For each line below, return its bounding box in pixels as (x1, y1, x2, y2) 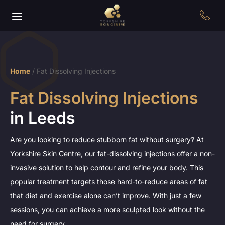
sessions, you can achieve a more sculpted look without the (10, 205, 205, 214)
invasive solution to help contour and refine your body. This (10, 163, 203, 172)
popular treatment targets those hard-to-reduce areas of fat (10, 177, 207, 186)
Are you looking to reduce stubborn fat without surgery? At (10, 135, 204, 144)
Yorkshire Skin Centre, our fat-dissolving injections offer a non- (10, 149, 215, 158)
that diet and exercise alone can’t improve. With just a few (10, 191, 201, 200)
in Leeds (10, 108, 75, 128)
